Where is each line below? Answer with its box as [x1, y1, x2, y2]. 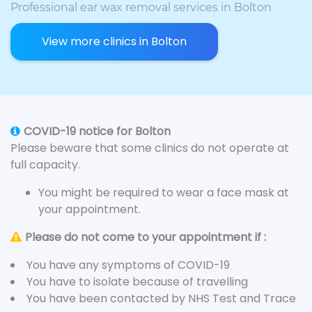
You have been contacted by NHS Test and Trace [26, 290, 296, 306]
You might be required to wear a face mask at [38, 185, 289, 201]
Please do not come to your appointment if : [25, 229, 266, 245]
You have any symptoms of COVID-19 [26, 257, 230, 273]
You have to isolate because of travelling [26, 274, 248, 290]
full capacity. [10, 157, 80, 173]
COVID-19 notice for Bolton [24, 123, 171, 139]
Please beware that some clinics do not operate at [10, 140, 289, 156]
